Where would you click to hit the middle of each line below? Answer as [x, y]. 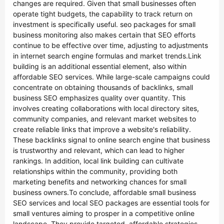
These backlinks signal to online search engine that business [111, 140]
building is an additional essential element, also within [100, 66]
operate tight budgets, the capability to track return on [103, 14]
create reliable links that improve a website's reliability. [102, 129]
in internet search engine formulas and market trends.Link [107, 56]
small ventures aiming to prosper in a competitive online [104, 213]
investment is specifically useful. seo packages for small [104, 24]
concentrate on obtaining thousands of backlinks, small [103, 87]
